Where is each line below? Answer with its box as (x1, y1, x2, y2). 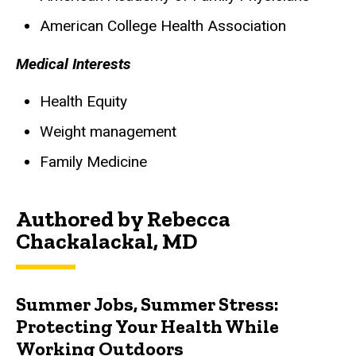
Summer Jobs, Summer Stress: (16, 292, 279, 315)
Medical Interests (16, 54, 131, 73)
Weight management (40, 122, 176, 141)
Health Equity (40, 92, 127, 111)
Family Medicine (40, 153, 151, 172)
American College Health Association (40, 16, 286, 35)
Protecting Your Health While (16, 314, 279, 338)
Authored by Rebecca (16, 205, 230, 232)
